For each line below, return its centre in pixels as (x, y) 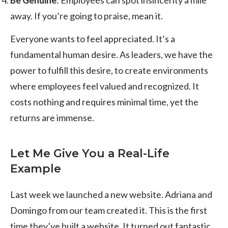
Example (36, 168)
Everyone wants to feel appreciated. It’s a (93, 38)
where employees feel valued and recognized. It (105, 86)
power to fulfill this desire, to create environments (109, 70)
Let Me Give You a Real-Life (90, 153)
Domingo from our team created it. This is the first (109, 210)
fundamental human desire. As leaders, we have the (111, 54)
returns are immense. (52, 117)
